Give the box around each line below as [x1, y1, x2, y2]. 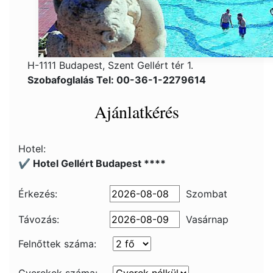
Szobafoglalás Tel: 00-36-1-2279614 [27, 74, 206, 86]
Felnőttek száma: [18, 238, 96, 250]
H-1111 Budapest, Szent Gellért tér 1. [27, 59, 193, 71]
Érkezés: [18, 188, 57, 200]
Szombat [186, 188, 227, 200]
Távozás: [18, 213, 59, 225]
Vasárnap [186, 213, 229, 225]
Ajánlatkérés [94, 100, 179, 123]
